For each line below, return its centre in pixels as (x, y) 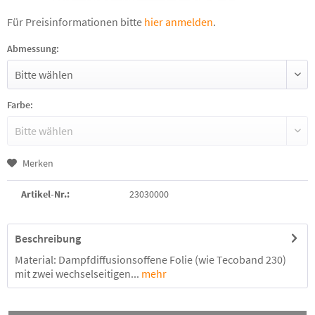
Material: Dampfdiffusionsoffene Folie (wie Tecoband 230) (150, 259)
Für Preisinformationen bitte (76, 22)
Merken (38, 163)
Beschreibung (48, 238)
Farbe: (20, 105)
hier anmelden (179, 22)
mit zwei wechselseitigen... (77, 274)
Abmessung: (33, 49)
